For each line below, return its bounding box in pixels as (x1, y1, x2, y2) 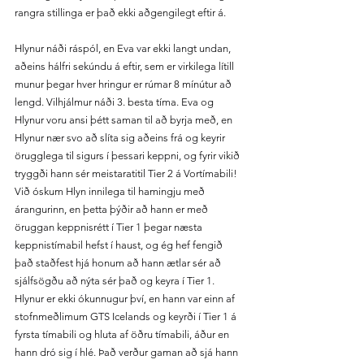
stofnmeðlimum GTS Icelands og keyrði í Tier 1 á (15, 310, 239, 323)
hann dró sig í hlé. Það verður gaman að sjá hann (15, 346, 240, 358)
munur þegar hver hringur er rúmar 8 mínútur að (15, 78, 234, 90)
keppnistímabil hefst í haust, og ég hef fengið (15, 239, 225, 251)
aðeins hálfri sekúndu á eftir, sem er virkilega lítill (15, 60, 236, 72)
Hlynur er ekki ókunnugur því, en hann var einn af (15, 292, 237, 305)
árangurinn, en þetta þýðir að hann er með (15, 203, 210, 215)
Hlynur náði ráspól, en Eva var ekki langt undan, (15, 42, 233, 54)
